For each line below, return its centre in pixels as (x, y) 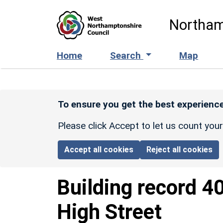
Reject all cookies (180, 149)
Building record (129, 187)
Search (127, 55)
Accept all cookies (99, 149)
